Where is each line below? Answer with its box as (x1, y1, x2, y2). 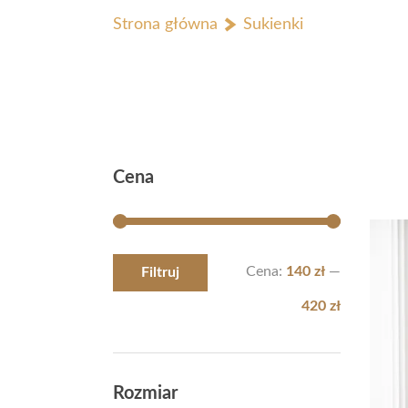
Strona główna (113, 16, 218, 33)
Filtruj (141, 265, 179, 280)
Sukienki (243, 16, 303, 33)
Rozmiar (113, 384, 178, 403)
